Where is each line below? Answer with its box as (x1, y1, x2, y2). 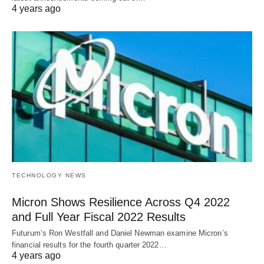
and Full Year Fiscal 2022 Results (12, 210, 186, 223)
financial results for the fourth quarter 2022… (12, 240, 167, 249)
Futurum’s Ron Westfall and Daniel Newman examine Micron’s (12, 228, 228, 237)
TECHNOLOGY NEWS (12, 171, 87, 179)
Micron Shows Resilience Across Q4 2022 (12, 195, 230, 209)
